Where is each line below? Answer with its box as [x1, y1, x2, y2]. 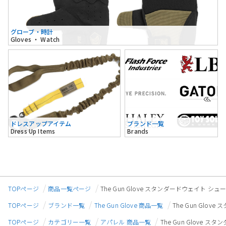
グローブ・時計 [11, 27, 53, 36]
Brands [127, 127, 149, 136]
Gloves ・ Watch [11, 35, 60, 44]
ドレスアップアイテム [11, 119, 72, 128]
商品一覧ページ [48, 184, 91, 193]
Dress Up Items [11, 127, 55, 136]
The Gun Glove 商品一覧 [94, 200, 163, 209]
